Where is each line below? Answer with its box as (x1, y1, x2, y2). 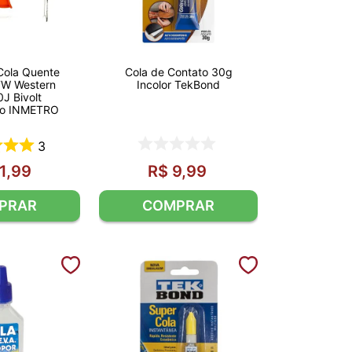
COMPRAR (142, 196, 214, 214)
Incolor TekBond (137, 78, 220, 92)
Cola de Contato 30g (124, 65, 233, 79)
